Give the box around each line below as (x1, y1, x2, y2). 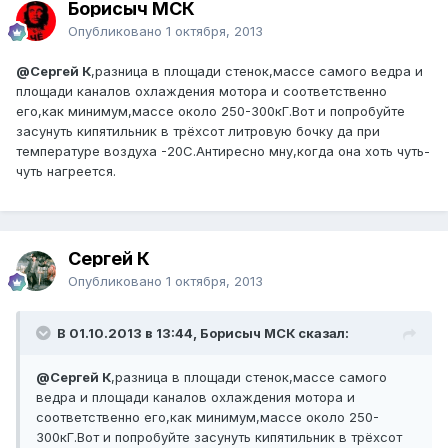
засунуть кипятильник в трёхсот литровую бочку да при (16, 123, 380, 140)
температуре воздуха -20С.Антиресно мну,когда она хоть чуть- (16, 143, 430, 160)
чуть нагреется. (16, 163, 116, 180)
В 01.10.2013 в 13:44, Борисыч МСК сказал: (57, 325, 349, 342)
